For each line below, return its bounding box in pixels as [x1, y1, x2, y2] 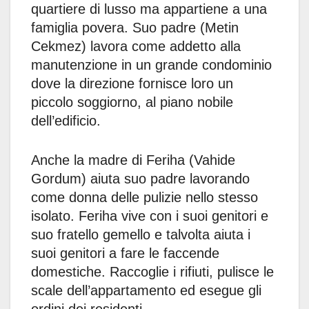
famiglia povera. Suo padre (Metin [31, 20, 239, 36]
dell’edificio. [31, 113, 101, 129]
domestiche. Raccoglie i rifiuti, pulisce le [31, 264, 274, 280]
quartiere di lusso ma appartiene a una [31, 1, 267, 17]
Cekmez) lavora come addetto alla [31, 39, 241, 54]
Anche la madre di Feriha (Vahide [31, 152, 235, 168]
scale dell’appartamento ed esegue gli [31, 283, 261, 299]
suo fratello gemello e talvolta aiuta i [31, 227, 250, 243]
